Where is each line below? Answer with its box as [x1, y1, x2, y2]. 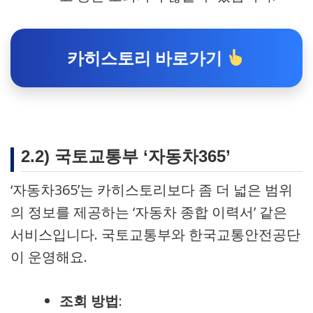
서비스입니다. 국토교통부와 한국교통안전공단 [10, 225, 300, 244]
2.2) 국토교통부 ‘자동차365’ [21, 147, 231, 166]
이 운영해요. [10, 247, 87, 266]
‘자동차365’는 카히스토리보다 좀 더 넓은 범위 [10, 180, 293, 199]
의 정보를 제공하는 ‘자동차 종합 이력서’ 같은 [10, 203, 287, 221]
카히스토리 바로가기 [67, 46, 227, 69]
